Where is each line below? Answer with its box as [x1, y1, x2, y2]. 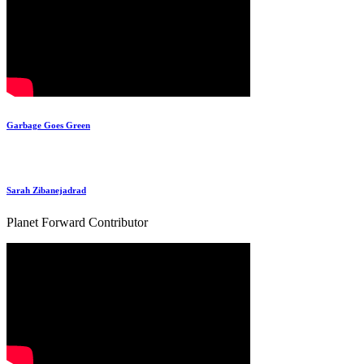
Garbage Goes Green [6, 120, 90, 131]
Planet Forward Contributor [6, 215, 148, 230]
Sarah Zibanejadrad [6, 185, 86, 196]
